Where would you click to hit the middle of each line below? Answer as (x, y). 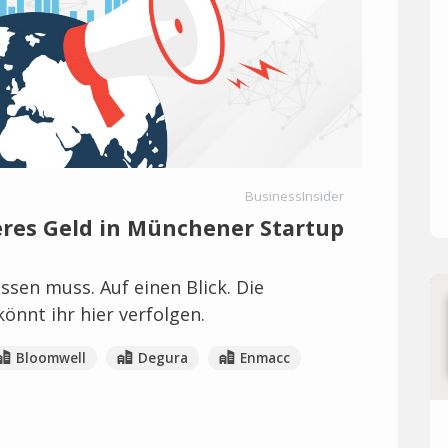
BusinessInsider (294, 195)
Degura (162, 357)
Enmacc (264, 357)
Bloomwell (50, 357)
